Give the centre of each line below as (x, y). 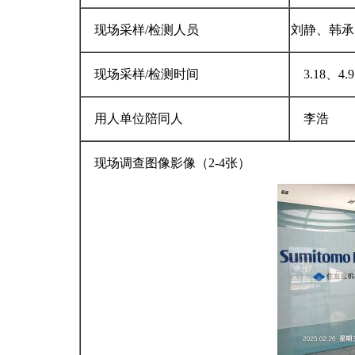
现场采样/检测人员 (140, 30)
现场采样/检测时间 (140, 74)
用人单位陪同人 (132, 118)
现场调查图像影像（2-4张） (207, 163)
